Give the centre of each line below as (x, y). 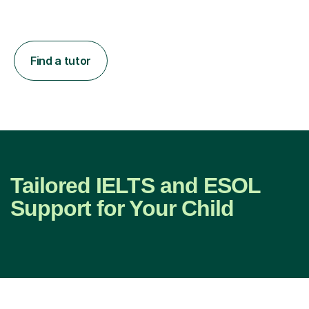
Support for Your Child (122, 208)
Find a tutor (61, 60)
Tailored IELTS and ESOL (135, 185)
